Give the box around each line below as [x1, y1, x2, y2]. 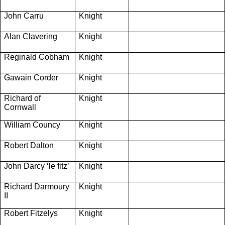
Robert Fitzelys [4, 208, 58, 217]
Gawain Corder [4, 73, 58, 82]
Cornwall [4, 102, 36, 111]
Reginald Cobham [4, 52, 69, 61]
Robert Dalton [4, 141, 54, 150]
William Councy [4, 120, 60, 129]
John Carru [4, 11, 44, 20]
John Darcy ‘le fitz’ [4, 161, 69, 170]
